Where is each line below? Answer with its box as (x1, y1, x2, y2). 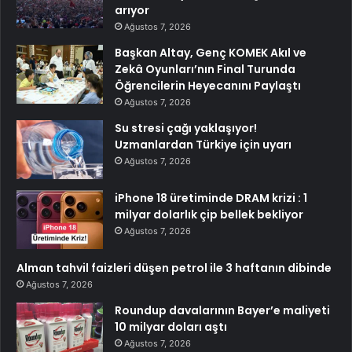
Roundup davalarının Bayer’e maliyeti (115, 302, 330, 318)
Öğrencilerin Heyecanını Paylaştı (115, 77, 301, 93)
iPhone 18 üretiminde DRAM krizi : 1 (115, 189, 307, 206)
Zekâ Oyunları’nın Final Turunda (115, 60, 295, 77)
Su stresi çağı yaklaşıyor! (115, 119, 257, 136)
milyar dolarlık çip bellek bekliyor (115, 206, 303, 222)
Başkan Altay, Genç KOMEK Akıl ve (115, 44, 306, 60)
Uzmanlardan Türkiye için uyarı (115, 136, 291, 152)
